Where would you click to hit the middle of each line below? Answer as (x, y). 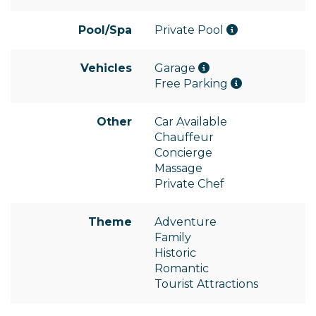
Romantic (182, 269)
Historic (175, 253)
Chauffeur (184, 138)
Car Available (191, 122)
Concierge (183, 153)
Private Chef (189, 184)
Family (173, 238)
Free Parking (193, 84)
